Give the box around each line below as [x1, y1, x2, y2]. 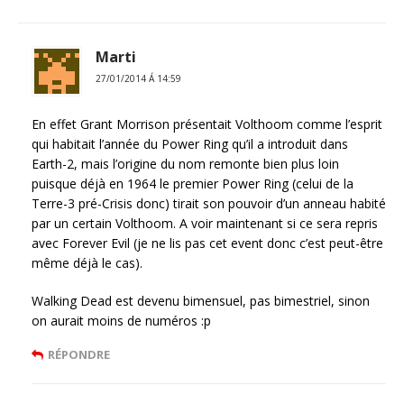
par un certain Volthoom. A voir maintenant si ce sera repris [32, 215, 378, 233]
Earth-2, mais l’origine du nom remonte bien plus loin [32, 155, 339, 173]
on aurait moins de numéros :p [32, 312, 211, 330]
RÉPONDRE [48, 346, 110, 363]
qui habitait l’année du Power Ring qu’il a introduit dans [32, 135, 348, 153]
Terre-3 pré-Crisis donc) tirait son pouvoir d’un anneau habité [32, 195, 386, 213]
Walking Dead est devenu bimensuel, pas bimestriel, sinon [32, 292, 370, 310]
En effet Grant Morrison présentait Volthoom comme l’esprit [32, 115, 382, 133]
